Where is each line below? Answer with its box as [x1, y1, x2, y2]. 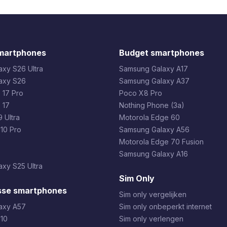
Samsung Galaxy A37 [119, 77, 190, 85]
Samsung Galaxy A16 [119, 149, 188, 158]
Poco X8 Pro [119, 89, 162, 97]
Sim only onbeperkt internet [119, 202, 212, 211]
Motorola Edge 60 [119, 113, 180, 122]
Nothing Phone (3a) [119, 101, 184, 109]
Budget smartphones [119, 48, 204, 58]
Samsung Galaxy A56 [119, 125, 190, 134]
